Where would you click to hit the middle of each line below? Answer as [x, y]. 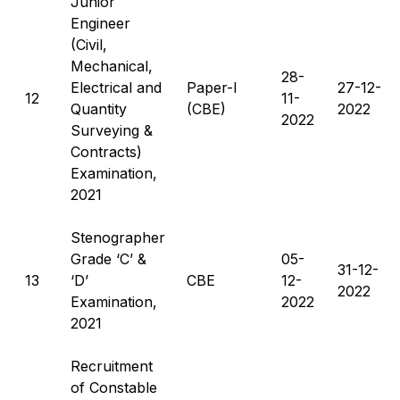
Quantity [99, 108]
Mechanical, [112, 66]
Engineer [100, 23]
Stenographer [118, 237]
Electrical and [116, 87]
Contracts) [106, 151]
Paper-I [212, 87]
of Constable [114, 387]
